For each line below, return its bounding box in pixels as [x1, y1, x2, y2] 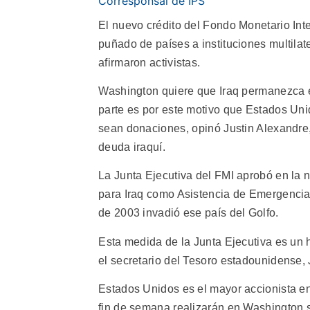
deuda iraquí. [98, 140, 165, 153]
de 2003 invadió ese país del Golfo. [98, 207, 279, 219]
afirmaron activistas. [98, 56, 201, 69]
